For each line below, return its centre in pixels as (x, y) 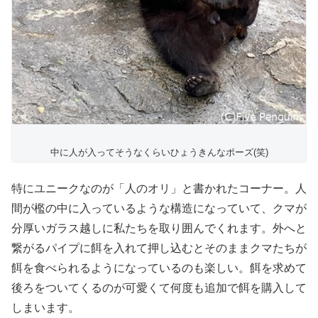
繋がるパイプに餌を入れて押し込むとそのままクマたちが (159, 248)
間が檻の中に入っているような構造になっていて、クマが (159, 208)
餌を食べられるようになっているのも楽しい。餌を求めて (159, 268)
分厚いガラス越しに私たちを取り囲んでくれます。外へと (159, 228)
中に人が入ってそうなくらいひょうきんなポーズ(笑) (159, 153)
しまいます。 (45, 307)
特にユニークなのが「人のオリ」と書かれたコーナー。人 (159, 188)
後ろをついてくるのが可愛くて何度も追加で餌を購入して (159, 287)
